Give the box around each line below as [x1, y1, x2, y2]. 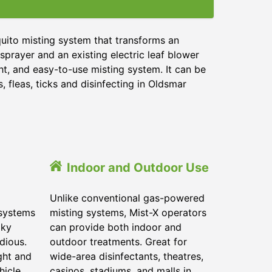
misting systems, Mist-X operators [50, 206, 206, 219]
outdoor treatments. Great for [50, 236, 187, 248]
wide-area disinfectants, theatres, [50, 250, 203, 262]
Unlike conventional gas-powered [50, 192, 205, 204]
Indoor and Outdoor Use [67, 160, 209, 175]
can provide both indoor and [50, 221, 182, 233]
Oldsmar [148, 78, 186, 90]
